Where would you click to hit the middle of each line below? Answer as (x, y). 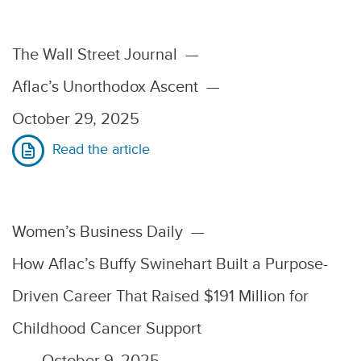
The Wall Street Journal (95, 54)
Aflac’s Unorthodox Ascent (105, 86)
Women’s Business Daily (98, 231)
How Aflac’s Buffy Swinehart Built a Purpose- (170, 263)
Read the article (101, 149)
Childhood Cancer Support (107, 328)
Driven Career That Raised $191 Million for (160, 296)
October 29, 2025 (76, 118)
